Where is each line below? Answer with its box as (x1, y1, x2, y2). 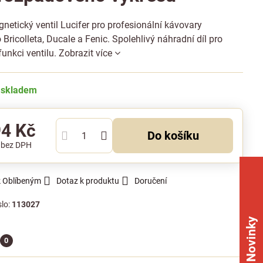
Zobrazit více (59, 48, 113, 59)
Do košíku (154, 129, 199, 143)
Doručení (134, 176, 167, 186)
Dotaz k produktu (56, 176, 120, 186)
